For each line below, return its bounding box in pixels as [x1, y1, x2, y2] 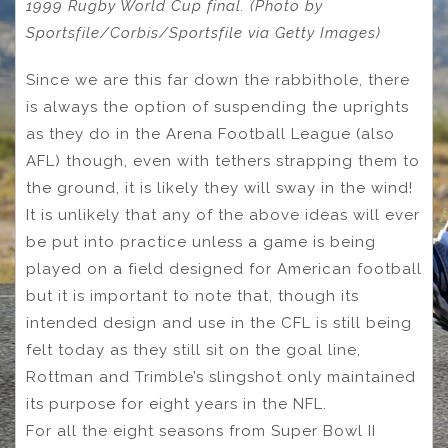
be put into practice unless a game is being [26, 232, 376, 251]
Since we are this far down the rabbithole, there [26, 70, 410, 89]
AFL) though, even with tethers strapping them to [26, 151, 420, 170]
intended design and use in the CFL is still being [26, 313, 412, 332]
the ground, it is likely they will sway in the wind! [26, 178, 413, 197]
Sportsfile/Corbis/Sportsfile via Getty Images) [26, 24, 381, 43]
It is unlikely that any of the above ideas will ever [26, 205, 420, 224]
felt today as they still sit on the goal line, [26, 340, 361, 359]
